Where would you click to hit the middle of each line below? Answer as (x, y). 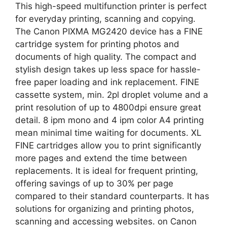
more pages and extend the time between (101, 158)
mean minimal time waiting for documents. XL (108, 133)
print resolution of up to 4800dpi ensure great (108, 107)
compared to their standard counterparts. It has (112, 196)
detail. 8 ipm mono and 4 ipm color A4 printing (109, 120)
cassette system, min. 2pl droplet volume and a (112, 94)
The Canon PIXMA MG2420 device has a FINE (109, 31)
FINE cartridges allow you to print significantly (108, 145)
